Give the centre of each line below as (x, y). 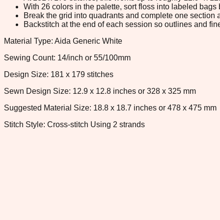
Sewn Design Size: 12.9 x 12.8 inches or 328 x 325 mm (100, 91)
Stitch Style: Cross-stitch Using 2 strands (74, 124)
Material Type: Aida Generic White (63, 41)
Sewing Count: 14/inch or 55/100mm (67, 57)
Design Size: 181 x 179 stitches (59, 74)
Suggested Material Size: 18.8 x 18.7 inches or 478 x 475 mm (110, 108)
